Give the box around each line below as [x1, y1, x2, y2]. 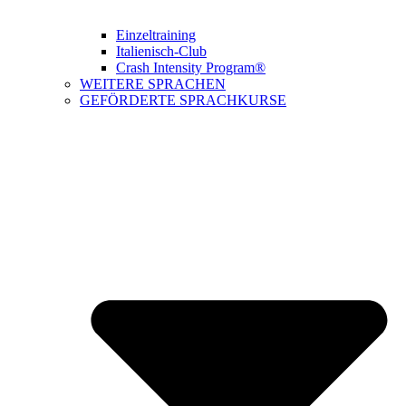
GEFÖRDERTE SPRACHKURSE [80, 92, 286, 108]
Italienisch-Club [116, 43, 207, 59]
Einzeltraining [116, 26, 196, 43]
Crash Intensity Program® [116, 59, 266, 75]
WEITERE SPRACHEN [80, 75, 226, 92]
